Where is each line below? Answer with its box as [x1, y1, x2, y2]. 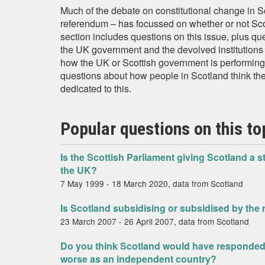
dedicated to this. [60, 82, 131, 95]
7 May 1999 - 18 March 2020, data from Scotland [60, 177, 243, 189]
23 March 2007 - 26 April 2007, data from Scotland [60, 215, 249, 227]
